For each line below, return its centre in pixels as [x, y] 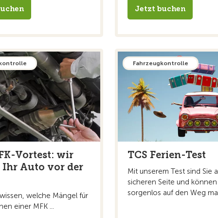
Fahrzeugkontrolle [161, 63]
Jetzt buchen [160, 9]
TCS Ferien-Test [167, 154]
